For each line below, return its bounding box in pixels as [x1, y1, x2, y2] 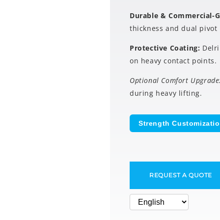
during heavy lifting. [130, 88, 202, 98]
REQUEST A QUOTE [149, 171, 212, 179]
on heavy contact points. [130, 56, 217, 65]
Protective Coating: [130, 43, 202, 53]
